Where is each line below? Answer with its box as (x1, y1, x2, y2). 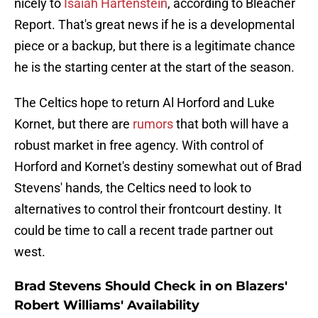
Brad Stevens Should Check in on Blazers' (14, 278, 287, 295)
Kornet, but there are (14, 116, 133, 132)
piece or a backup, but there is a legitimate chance (14, 38, 295, 54)
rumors (133, 116, 173, 132)
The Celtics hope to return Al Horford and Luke (14, 95, 275, 111)
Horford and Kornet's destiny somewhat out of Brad (14, 159, 302, 175)
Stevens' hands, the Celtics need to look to (14, 180, 251, 196)
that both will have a (173, 116, 289, 132)
